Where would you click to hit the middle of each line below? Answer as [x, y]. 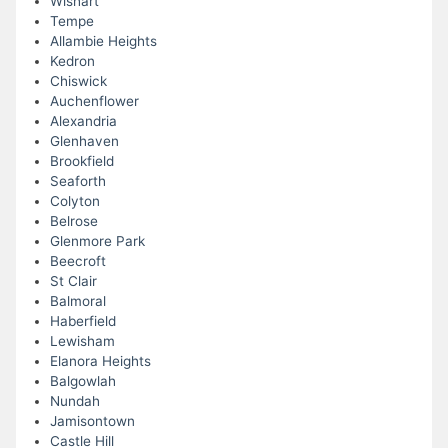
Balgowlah [82, 381]
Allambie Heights [103, 41]
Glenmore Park [97, 241]
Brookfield [81, 161]
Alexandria [83, 121]
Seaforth [77, 181]
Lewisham [82, 341]
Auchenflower [94, 101]
